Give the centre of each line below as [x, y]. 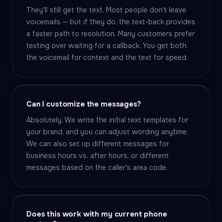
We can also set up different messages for [98, 144]
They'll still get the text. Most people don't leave [106, 10]
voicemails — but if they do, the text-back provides [111, 22]
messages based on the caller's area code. [97, 167]
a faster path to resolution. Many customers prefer [111, 34]
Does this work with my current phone [97, 214]
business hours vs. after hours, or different [98, 156]
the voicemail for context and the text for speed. [107, 57]
